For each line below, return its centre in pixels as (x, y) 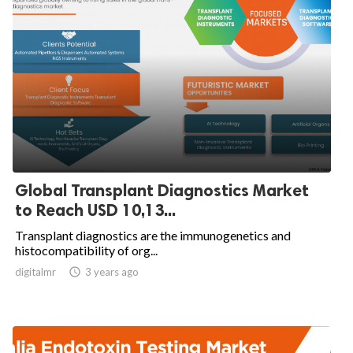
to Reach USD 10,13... (95, 210)
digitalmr (35, 272)
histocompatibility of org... (86, 250)
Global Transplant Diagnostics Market (162, 190)
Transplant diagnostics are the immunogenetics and (153, 235)
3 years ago (112, 272)
